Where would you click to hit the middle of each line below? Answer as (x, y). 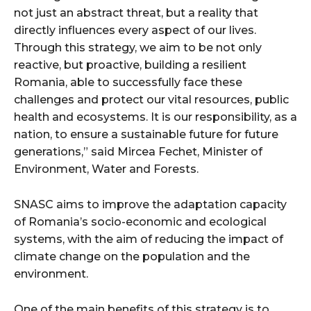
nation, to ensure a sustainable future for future (146, 134)
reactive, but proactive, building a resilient (130, 65)
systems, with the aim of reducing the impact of (149, 239)
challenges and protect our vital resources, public (151, 99)
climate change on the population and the (132, 256)
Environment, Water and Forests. (106, 169)
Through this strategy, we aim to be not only (138, 47)
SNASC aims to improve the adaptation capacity (150, 204)
